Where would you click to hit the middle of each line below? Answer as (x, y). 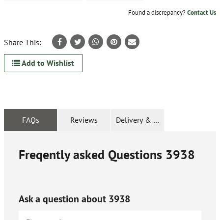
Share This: (23, 42)
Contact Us (202, 13)
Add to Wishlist (47, 63)
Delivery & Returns (147, 120)
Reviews (84, 120)
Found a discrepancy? (158, 13)
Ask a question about (64, 199)
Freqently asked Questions (90, 155)
